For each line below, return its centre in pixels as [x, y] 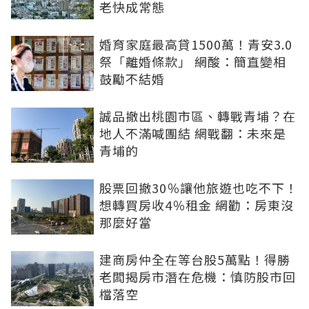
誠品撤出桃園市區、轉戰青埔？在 [198, 116]
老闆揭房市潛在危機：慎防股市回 [198, 277]
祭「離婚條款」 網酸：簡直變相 [193, 62]
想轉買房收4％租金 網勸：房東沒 [197, 205]
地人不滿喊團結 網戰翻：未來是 [193, 133]
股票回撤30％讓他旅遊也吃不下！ [199, 188]
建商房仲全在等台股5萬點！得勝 [195, 260]
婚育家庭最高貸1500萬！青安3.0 [196, 44]
